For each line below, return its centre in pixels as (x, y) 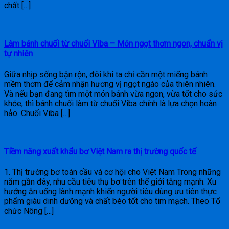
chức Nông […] (29, 211)
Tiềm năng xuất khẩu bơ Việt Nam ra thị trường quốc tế (100, 152)
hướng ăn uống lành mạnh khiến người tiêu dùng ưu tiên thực (110, 192)
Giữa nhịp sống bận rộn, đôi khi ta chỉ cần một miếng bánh (106, 74)
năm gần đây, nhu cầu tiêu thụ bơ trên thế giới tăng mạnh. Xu (110, 182)
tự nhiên (18, 54)
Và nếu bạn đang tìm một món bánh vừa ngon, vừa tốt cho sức (113, 94)
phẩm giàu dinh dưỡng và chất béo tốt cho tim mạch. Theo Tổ (112, 201)
